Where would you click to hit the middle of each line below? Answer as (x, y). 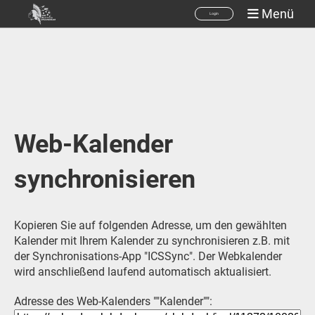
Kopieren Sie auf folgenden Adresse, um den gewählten (150, 225)
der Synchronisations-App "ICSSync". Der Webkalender (148, 256)
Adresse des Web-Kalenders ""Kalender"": (113, 301)
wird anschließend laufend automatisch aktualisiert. (143, 272)
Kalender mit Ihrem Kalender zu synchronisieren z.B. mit (152, 241)
